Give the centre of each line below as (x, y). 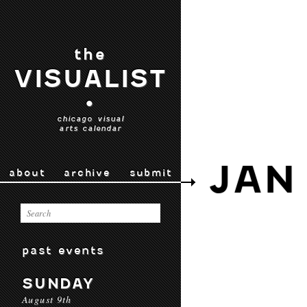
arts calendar (90, 128)
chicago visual (90, 119)
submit (150, 173)
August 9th (47, 299)
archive (87, 173)
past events (63, 250)
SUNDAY (58, 283)
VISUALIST (90, 79)
